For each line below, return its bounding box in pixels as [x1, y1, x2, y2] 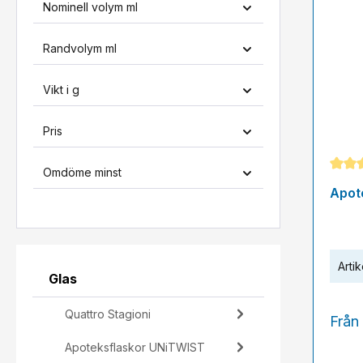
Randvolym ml [43, 41, 117, 55]
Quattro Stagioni [65, 307, 151, 321]
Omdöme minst [43, 165, 122, 179]
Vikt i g [43, 83, 79, 96]
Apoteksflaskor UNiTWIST [65, 340, 205, 354]
